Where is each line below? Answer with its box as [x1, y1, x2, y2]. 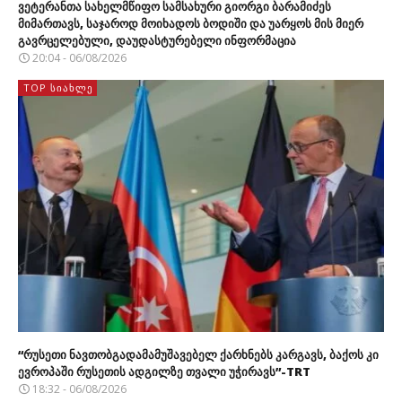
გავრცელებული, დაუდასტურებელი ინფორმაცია [18, 31, 296, 48]
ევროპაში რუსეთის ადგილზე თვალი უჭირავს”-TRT [18, 363, 310, 380]
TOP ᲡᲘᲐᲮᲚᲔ [23, 80, 93, 94]
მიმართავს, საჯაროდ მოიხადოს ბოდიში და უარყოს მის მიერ [18, 14, 363, 31]
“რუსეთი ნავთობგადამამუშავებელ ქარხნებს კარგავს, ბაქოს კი [18, 346, 379, 363]
